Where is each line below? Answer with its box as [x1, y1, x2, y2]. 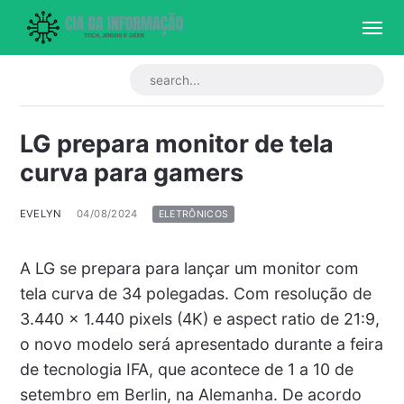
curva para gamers [19, 158, 243, 188]
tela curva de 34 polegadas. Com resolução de [19, 283, 372, 303]
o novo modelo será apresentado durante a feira [19, 334, 383, 353]
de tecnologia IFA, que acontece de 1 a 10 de [19, 359, 353, 379]
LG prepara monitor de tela [19, 129, 334, 160]
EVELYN [19, 207, 62, 220]
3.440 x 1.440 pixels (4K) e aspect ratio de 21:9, [19, 308, 380, 328]
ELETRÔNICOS [158, 207, 229, 220]
